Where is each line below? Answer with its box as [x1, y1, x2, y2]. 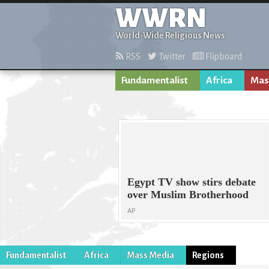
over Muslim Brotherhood [127, 189, 249, 201]
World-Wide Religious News [115, 31, 225, 40]
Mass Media [127, 250, 174, 260]
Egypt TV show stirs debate [127, 176, 256, 189]
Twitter [157, 52, 186, 61]
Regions [192, 250, 224, 260]
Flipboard [204, 52, 242, 61]
